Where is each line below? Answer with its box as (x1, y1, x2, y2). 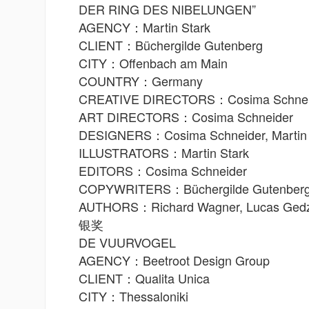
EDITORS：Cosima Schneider (79, 161, 247, 179)
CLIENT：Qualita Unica (79, 269, 210, 287)
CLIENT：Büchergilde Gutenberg (79, 36, 263, 54)
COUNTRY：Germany (79, 72, 203, 90)
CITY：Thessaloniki (79, 287, 188, 305)
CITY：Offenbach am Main (79, 54, 228, 72)
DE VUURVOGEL (79, 233, 176, 251)
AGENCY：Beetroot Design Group (79, 251, 270, 269)
